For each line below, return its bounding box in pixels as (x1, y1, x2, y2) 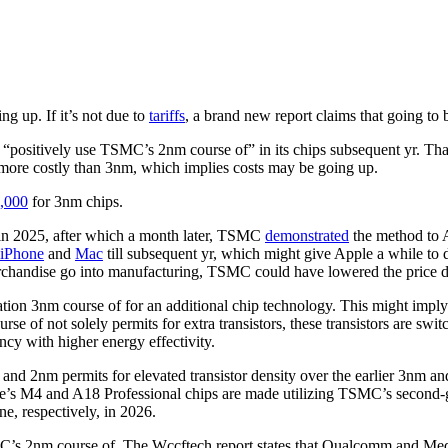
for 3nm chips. (28, 193, 123, 211)
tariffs (149, 107, 185, 125)
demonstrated (265, 227, 349, 245)
